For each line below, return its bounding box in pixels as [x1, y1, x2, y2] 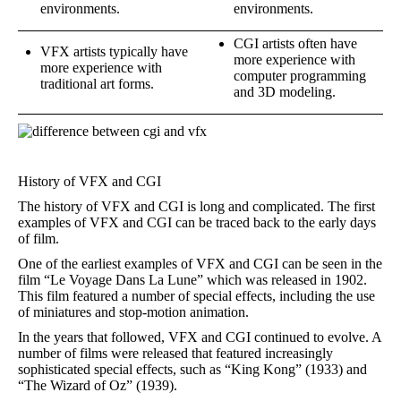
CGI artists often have [234, 36, 357, 51]
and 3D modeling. [234, 84, 336, 99]
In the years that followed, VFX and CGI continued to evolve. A [18, 329, 381, 345]
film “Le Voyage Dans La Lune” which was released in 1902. [18, 272, 367, 287]
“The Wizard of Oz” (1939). [18, 378, 177, 393]
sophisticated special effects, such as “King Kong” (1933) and [18, 362, 367, 377]
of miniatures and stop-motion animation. [18, 304, 249, 320]
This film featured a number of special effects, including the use [18, 288, 375, 303]
